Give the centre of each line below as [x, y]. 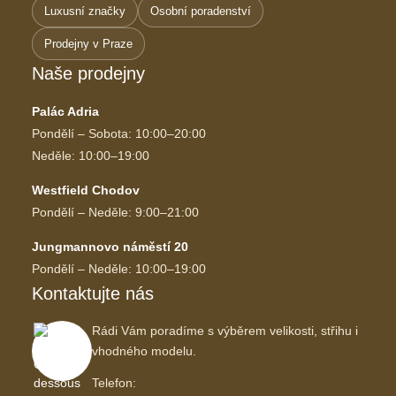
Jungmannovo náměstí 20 [110, 247]
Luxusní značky [85, 11]
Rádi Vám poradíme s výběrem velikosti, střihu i [225, 331]
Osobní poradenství [201, 11]
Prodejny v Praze [88, 44]
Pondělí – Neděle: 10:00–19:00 [119, 269]
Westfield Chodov [86, 190]
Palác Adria [65, 112]
